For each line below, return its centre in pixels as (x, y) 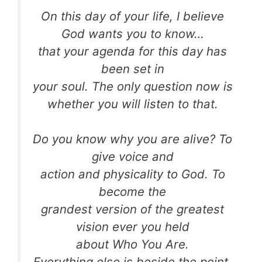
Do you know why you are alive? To (132, 139)
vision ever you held (132, 227)
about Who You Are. (132, 244)
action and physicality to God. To (132, 174)
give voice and (132, 157)
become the (132, 192)
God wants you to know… (132, 33)
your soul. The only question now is (132, 86)
